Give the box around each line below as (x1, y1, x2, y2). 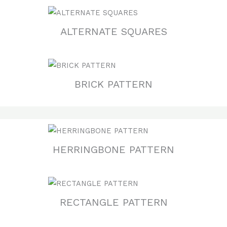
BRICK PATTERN (74, 78, 153, 90)
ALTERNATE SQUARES (60, 25, 167, 37)
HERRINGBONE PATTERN (53, 143, 174, 156)
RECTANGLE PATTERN (59, 196, 168, 208)
